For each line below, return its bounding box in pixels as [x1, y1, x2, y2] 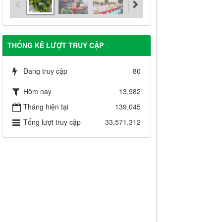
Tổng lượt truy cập [23, 117, 81, 127]
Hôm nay [23, 86, 52, 97]
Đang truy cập [23, 66, 67, 76]
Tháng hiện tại [23, 102, 68, 112]
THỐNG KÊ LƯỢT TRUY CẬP [7, 40, 104, 51]
